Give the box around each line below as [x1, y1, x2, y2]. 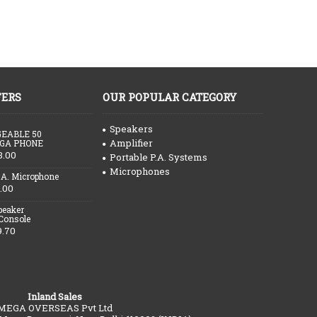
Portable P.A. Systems [110, 151, 207, 163]
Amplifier [110, 137, 153, 149]
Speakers [110, 122, 153, 135]
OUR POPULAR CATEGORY [103, 90, 236, 104]
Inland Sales [27, 290, 82, 303]
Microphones [110, 165, 170, 178]
